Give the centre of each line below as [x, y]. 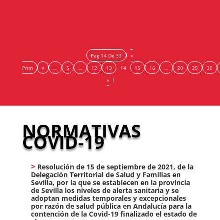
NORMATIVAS [81, 131]
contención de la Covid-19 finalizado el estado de [114, 214]
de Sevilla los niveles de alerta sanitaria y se [105, 190]
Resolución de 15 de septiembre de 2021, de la [115, 166]
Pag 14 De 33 [107, 55]
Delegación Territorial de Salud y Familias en [106, 174]
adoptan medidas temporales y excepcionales [108, 198]
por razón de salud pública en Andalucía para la [111, 206]
